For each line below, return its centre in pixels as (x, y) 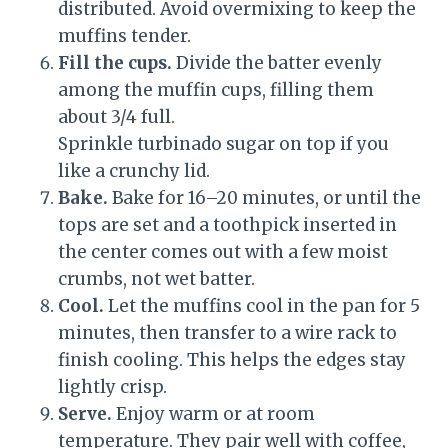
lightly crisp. (112, 387)
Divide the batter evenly (277, 63)
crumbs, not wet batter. (156, 279)
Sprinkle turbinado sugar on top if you (223, 144)
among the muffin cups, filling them (216, 90)
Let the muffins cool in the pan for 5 (262, 306)
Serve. (85, 414)
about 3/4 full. (116, 117)
